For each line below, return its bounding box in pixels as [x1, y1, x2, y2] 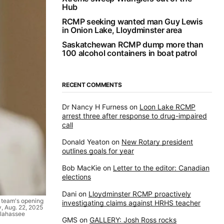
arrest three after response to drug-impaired [62, 111, 207, 120]
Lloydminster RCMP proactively [88, 189, 191, 198]
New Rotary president [121, 137, 193, 146]
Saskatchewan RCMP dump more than [62, 39, 203, 50]
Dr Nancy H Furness [62, 102, 127, 111]
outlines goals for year [62, 146, 134, 155]
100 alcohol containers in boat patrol [62, 48, 197, 58]
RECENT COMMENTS [62, 81, 122, 89]
